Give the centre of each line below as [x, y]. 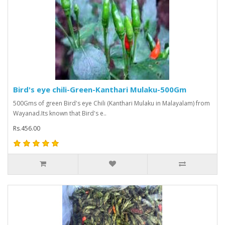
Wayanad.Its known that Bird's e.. [60, 113]
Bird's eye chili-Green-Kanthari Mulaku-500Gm [100, 89]
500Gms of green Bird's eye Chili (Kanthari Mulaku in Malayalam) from [111, 103]
